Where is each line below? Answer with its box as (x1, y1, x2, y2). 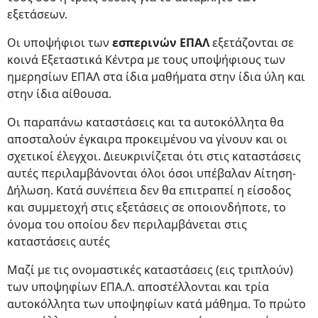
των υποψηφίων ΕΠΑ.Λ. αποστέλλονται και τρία (7, 279, 269, 295)
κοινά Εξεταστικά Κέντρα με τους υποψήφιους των (7, 52, 285, 68)
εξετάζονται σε (209, 35, 294, 51)
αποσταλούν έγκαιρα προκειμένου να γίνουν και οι (7, 131, 287, 148)
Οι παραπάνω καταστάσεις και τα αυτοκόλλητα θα (7, 114, 284, 131)
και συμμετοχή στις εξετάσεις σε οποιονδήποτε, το (7, 199, 286, 216)
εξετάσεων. (7, 6, 67, 23)
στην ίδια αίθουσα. (7, 86, 111, 102)
